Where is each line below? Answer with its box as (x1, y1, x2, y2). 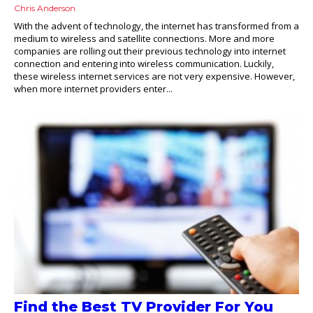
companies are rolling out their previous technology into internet (14, 45, 286, 58)
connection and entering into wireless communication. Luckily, (14, 57, 274, 71)
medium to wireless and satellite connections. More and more (14, 32, 275, 45)
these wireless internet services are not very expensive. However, (14, 70, 295, 83)
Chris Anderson (14, 3, 75, 14)
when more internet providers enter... (14, 82, 173, 96)
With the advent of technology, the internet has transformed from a (14, 20, 299, 33)
